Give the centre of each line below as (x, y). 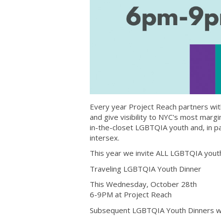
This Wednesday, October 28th (143, 184)
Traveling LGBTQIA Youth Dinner (146, 168)
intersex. (105, 137)
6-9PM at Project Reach (131, 194)
